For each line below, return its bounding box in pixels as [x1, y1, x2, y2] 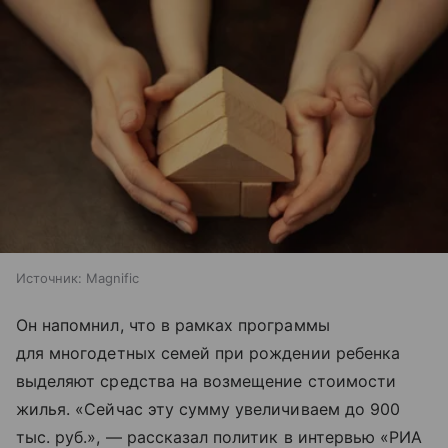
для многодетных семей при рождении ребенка [16, 342, 401, 363]
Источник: [16, 269, 82, 286]
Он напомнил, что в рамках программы [16, 314, 330, 335]
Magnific [86, 269, 139, 286]
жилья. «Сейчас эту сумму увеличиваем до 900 [16, 398, 401, 419]
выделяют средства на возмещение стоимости [16, 370, 396, 391]
